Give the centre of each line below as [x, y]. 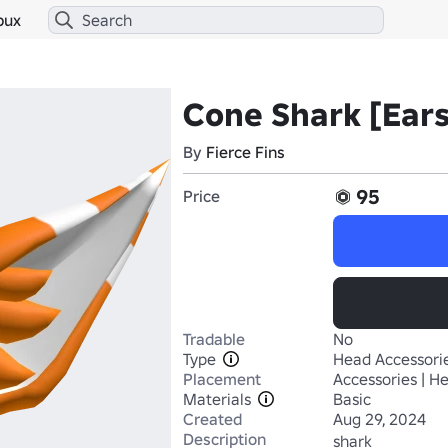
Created [212, 419]
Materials [217, 399]
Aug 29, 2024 [379, 419]
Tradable [214, 339]
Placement [222, 379]
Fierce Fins [245, 152]
